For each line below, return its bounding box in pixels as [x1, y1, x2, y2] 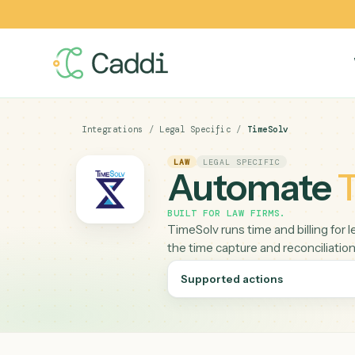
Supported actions [200, 302, 315, 317]
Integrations [90, 137, 159, 150]
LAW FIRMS [251, 230, 311, 244]
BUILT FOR [185, 230, 252, 244]
